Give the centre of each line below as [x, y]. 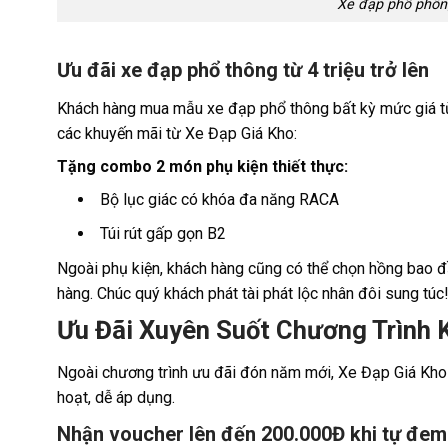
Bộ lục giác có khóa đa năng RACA [219, 199]
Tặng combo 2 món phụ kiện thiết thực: [202, 166]
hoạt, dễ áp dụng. [116, 397]
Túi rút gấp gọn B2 [162, 234]
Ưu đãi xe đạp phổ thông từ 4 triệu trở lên [245, 69]
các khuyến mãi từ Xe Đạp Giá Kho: [177, 133]
